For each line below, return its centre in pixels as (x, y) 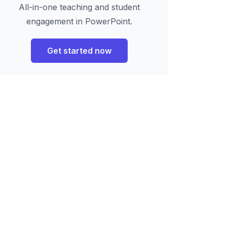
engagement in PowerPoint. (79, 21)
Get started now (79, 50)
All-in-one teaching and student (79, 7)
